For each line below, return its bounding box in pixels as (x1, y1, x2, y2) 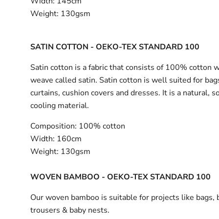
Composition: (30, 120, 77, 131)
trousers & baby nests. (30, 204, 110, 216)
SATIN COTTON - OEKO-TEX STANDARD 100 (30, 41, 200, 52)
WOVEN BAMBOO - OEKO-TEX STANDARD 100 (30, 171, 211, 182)
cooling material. (30, 100, 89, 111)
